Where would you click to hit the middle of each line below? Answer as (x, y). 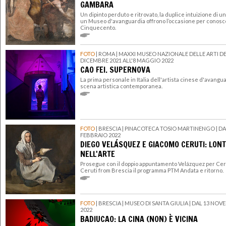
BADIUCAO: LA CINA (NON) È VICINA (139, 219)
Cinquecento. (98, 27)
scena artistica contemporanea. (121, 86)
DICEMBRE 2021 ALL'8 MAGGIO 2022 (127, 61)
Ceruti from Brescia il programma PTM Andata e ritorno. (152, 170)
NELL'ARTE (98, 154)
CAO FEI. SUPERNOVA (115, 70)
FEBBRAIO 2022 (100, 135)
